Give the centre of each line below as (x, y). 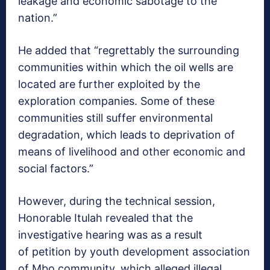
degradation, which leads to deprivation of (127, 135)
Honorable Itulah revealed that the (105, 218)
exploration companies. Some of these (116, 101)
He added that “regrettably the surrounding (129, 51)
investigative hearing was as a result (110, 235)
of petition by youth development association (134, 252)
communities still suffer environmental (115, 118)
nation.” (38, 18)
